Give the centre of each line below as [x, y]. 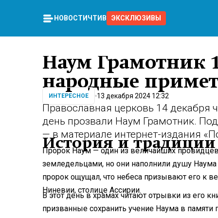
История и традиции [129, 143]
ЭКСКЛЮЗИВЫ [136, 18]
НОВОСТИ [71, 18]
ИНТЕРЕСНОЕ [69, 96]
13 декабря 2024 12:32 [133, 96]
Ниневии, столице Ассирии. [92, 190]
